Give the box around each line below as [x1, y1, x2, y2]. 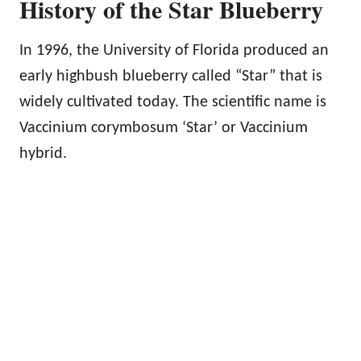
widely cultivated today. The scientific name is [19, 93, 326, 110]
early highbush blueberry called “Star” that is [19, 68, 322, 85]
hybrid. [19, 145, 67, 162]
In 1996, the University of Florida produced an [19, 42, 329, 59]
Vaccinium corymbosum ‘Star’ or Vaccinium [19, 119, 308, 136]
